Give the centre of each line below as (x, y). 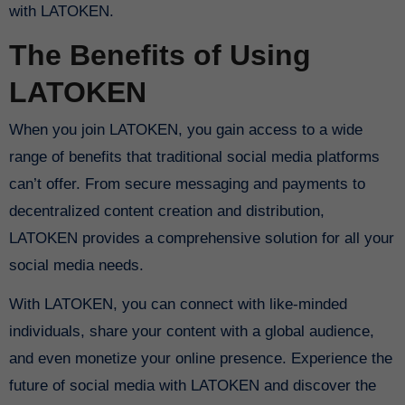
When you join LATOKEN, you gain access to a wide (16, 130)
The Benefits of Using (160, 55)
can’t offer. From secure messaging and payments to (187, 184)
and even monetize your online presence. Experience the (200, 359)
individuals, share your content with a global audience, (191, 332)
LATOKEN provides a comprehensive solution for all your (201, 239)
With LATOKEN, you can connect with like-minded (178, 305)
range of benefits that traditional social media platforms (194, 157)
